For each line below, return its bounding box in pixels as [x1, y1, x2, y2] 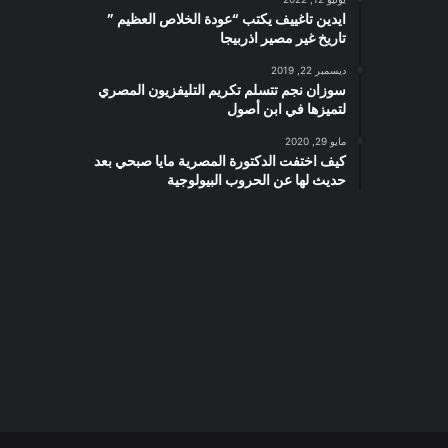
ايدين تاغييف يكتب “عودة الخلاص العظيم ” [107, 8, 346, 29]
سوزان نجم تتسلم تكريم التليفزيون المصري [98, 79, 346, 100]
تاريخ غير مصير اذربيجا [220, 27, 346, 48]
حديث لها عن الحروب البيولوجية [167, 169, 346, 190]
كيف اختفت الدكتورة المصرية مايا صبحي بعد [94, 150, 346, 171]
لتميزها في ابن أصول [227, 98, 346, 119]
